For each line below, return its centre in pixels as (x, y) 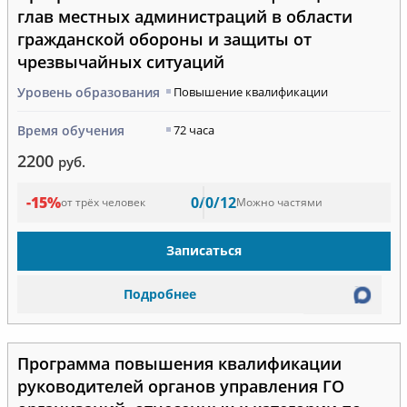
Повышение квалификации (250, 91)
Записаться (203, 251)
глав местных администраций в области (184, 16)
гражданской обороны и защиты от (164, 39)
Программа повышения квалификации (179, 363)
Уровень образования (88, 92)
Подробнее (160, 294)
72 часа (194, 129)
